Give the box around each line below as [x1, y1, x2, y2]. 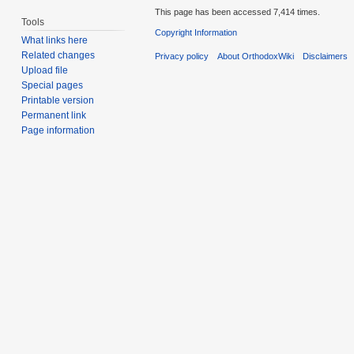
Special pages [21, 80, 84, 92]
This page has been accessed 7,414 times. [155, 6, 320, 17]
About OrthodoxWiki [217, 51, 295, 62]
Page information [21, 125, 96, 137]
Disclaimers [303, 51, 348, 62]
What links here [21, 35, 88, 47]
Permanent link [21, 110, 87, 122]
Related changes [21, 50, 96, 62]
